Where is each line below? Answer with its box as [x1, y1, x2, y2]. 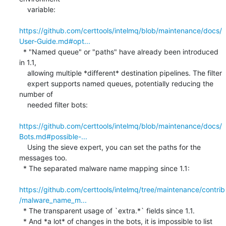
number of [19, 89, 53, 98]
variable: [19, 5, 27, 14]
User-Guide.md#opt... [19, 36, 90, 45]
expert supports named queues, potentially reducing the [19, 79, 27, 88]
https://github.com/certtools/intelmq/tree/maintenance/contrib [19, 185, 225, 194]
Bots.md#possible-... [19, 132, 87, 141]
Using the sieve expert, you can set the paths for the [19, 142, 27, 151]
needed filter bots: [19, 100, 27, 109]
